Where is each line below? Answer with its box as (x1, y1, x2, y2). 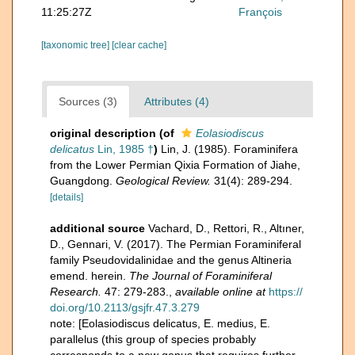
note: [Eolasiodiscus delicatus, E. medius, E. (50, 317, 270, 330)
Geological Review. (116, 174, 211, 187)
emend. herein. (50, 269, 129, 282)
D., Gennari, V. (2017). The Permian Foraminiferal (50, 238, 301, 250)
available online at (175, 285, 265, 298)
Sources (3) (59, 95, 117, 108)
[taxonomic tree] (41, 40, 112, 51)
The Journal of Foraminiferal (129, 269, 272, 282)
